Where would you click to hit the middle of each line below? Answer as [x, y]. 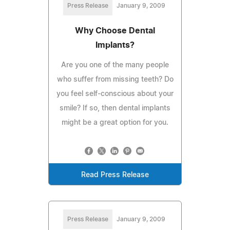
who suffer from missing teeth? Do [115, 79]
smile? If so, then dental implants [115, 108]
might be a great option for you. [115, 122]
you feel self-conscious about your [115, 94]
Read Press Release [115, 175]
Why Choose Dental [115, 31]
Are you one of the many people [115, 65]
